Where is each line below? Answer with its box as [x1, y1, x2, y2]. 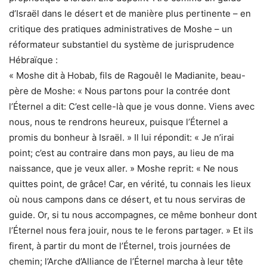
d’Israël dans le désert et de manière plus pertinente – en [9, 8, 251, 20]
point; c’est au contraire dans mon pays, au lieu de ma [9, 147, 234, 159]
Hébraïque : [9, 54, 58, 66]
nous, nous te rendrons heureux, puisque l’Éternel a [9, 116, 228, 128]
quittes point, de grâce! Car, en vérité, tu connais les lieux [9, 178, 251, 190]
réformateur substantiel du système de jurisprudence [9, 39, 234, 51]
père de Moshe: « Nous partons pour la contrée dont [9, 85, 230, 97]
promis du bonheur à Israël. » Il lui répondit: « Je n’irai [9, 132, 234, 144]
